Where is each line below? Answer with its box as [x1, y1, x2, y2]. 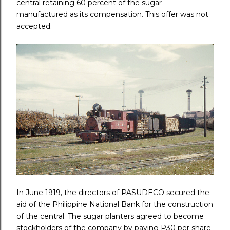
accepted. [16, 21, 54, 31]
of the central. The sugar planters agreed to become [16, 211, 204, 221]
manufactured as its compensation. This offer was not [16, 9, 208, 19]
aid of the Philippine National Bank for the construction [16, 199, 213, 209]
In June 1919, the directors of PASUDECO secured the [16, 187, 209, 197]
